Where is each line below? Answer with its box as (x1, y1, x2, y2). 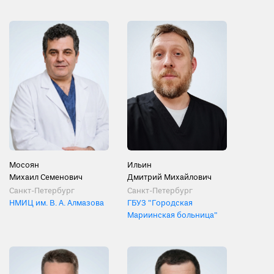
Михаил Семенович (9, 172, 83, 183)
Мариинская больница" (127, 210, 218, 221)
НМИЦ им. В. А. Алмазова (9, 198, 104, 209)
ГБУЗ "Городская (127, 198, 193, 209)
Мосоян (9, 160, 39, 171)
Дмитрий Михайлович (127, 172, 212, 183)
